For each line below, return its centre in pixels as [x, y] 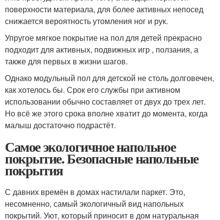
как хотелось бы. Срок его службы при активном [93, 89]
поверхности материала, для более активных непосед [104, 9]
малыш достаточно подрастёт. [60, 125]
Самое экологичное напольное [90, 146]
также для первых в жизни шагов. [66, 61]
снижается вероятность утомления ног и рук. [86, 21]
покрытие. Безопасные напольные [102, 158]
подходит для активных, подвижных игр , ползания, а [102, 49]
